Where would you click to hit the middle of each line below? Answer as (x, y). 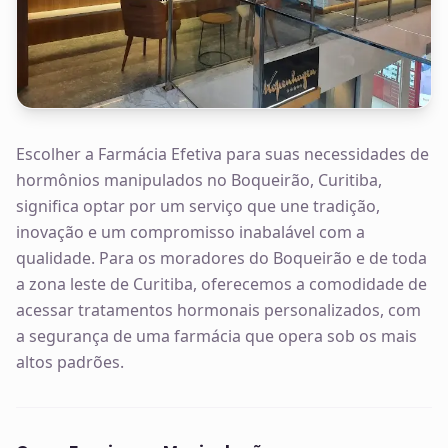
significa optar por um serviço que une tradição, (198, 206)
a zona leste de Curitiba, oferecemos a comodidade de (221, 284)
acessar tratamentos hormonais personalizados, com (218, 310)
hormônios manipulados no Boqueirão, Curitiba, (199, 180)
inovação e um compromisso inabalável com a (190, 232)
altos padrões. (70, 362)
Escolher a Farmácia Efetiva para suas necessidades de (222, 154)
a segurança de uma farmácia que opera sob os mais (216, 336)
